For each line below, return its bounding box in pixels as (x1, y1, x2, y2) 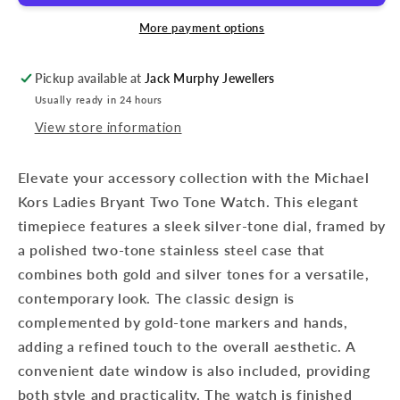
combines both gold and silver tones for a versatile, (17, 265, 370, 283)
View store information (34, 118, 182, 135)
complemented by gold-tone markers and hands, (17, 313, 348, 331)
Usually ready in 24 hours (34, 95, 163, 106)
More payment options (138, 21, 265, 36)
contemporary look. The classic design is (17, 289, 295, 307)
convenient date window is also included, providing (17, 362, 371, 379)
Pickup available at (34, 71, 146, 87)
